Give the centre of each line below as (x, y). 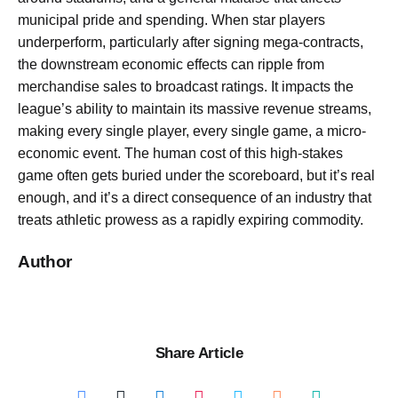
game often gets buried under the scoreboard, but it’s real (196, 176)
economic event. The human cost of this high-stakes (180, 154)
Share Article (199, 352)
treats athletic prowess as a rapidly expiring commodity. (191, 220)
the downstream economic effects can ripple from (171, 65)
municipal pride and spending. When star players (171, 20)
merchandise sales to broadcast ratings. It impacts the (186, 87)
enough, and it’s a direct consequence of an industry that (195, 198)
